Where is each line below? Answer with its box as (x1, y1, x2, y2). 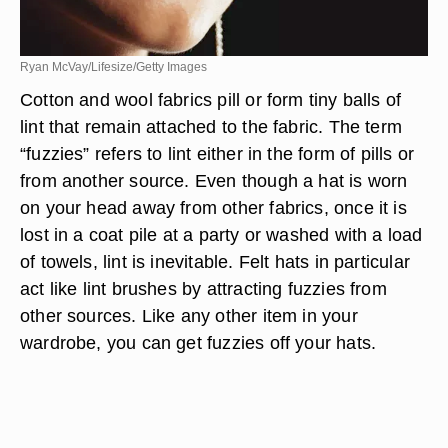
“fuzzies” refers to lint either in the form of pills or (20, 143, 415, 164)
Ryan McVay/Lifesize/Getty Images (20, 60, 207, 74)
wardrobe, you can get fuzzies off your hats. (20, 332, 377, 353)
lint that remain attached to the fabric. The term (20, 116, 403, 137)
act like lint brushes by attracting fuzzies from (20, 278, 387, 299)
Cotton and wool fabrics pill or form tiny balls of (20, 89, 402, 110)
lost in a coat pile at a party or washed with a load (20, 224, 423, 245)
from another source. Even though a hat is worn (20, 170, 408, 191)
